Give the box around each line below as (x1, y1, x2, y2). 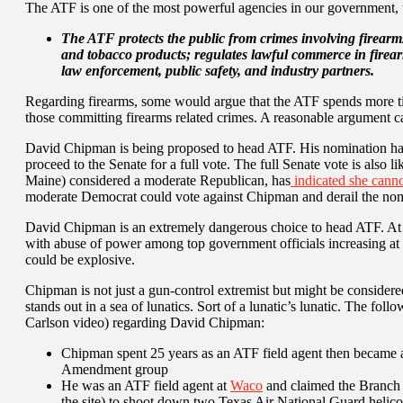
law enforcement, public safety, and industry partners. (61, 62, 374, 78)
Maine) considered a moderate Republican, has (25, 172, 291, 188)
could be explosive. (25, 251, 135, 267)
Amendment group (61, 361, 168, 377)
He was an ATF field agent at (61, 377, 230, 393)
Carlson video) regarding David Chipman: (25, 314, 264, 330)
